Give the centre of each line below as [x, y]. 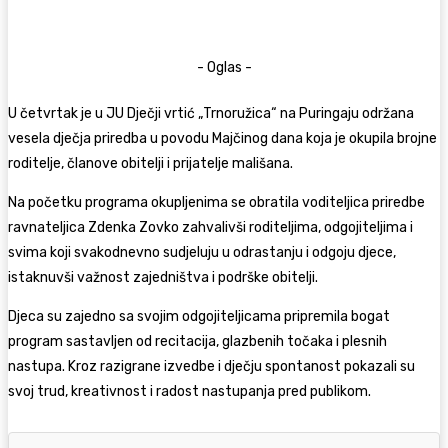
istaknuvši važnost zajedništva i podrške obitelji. [163, 277]
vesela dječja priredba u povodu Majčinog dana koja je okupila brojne [222, 138]
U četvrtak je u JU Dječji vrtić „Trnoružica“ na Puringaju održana [211, 113]
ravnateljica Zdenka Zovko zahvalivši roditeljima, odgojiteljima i [210, 227]
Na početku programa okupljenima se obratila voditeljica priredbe [216, 202]
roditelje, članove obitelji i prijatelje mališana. [150, 163]
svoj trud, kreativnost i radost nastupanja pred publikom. [189, 391]
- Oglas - [224, 67]
